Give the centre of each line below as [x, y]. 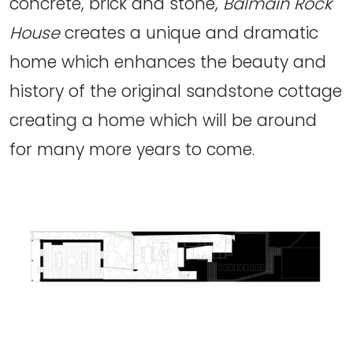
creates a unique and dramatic [189, 32]
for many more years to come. [132, 149]
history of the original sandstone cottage [176, 91]
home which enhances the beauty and [168, 61]
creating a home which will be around [163, 120]
